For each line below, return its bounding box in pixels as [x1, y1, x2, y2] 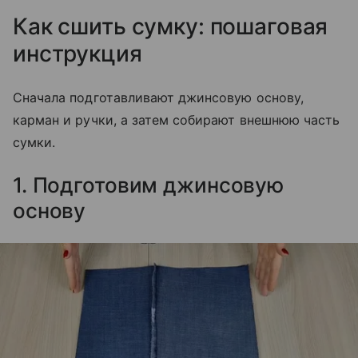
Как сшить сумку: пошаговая [13, 13, 328, 40]
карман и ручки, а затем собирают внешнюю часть [13, 112, 340, 128]
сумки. [13, 134, 56, 150]
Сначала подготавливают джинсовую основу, [13, 89, 304, 105]
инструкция [13, 40, 142, 67]
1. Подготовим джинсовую [13, 173, 284, 197]
